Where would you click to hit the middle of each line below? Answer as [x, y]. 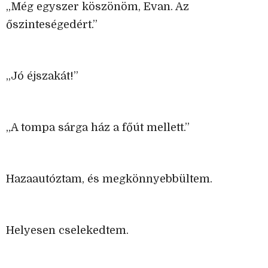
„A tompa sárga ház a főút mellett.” [98, 128]
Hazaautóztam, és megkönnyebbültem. [109, 179]
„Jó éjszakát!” [42, 76]
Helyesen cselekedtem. [67, 231]
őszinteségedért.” [52, 25]
